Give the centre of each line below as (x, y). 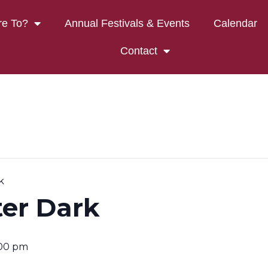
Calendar (235, 23)
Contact (138, 51)
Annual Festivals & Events (127, 23)
